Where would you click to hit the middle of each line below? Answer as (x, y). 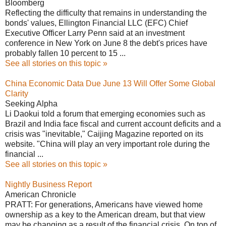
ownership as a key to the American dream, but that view (105, 214)
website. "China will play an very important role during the (107, 144)
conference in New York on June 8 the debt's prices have (106, 43)
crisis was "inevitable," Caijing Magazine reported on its (104, 134)
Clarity (17, 93)
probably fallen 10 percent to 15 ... (65, 53)
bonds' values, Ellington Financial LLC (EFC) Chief (96, 23)
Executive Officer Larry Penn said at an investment (95, 33)
